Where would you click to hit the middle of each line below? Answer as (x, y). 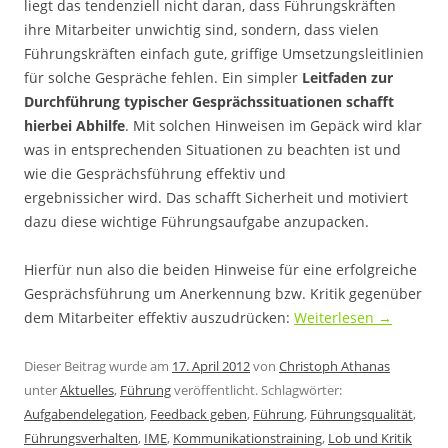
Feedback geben (198, 414)
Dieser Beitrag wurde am (98, 366)
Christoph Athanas (334, 366)
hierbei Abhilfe (74, 125)
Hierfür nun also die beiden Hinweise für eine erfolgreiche (220, 269)
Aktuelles (87, 390)
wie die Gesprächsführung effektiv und (155, 173)
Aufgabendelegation (84, 414)
